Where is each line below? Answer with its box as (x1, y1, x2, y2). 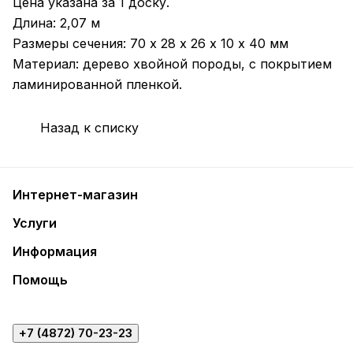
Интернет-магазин (13, 187, 138, 203)
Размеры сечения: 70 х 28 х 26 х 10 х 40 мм (13, 35, 288, 52)
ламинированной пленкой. (13, 76, 182, 93)
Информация (13, 243, 97, 259)
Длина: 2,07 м (13, 15, 100, 32)
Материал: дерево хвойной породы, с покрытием (13, 56, 332, 72)
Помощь (13, 272, 68, 288)
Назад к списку (40, 119, 139, 136)
